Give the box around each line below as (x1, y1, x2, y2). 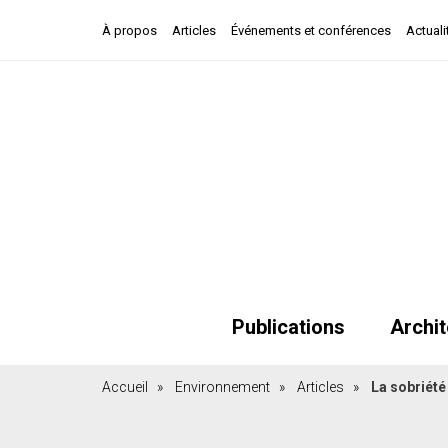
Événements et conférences (231, 23, 391, 38)
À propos (102, 23, 157, 38)
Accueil (102, 378, 151, 395)
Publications (231, 314, 345, 339)
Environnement (175, 378, 273, 395)
